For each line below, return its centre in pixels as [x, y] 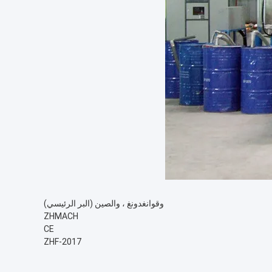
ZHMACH [61, 216]
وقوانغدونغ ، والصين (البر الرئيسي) [104, 203]
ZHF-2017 [63, 242]
